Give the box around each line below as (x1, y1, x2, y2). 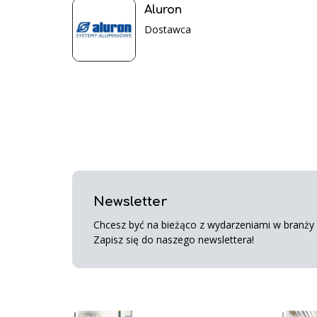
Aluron (144, 4, 182, 17)
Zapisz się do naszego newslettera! (93, 233, 254, 246)
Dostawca (144, 23, 191, 37)
